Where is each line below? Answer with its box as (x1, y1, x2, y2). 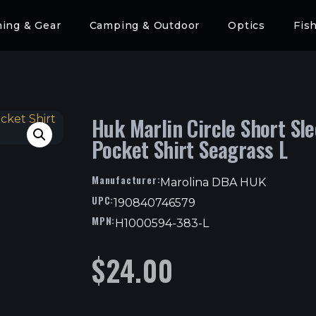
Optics (228, 18, 265, 32)
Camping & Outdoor (89, 18, 200, 32)
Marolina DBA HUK (160, 175, 267, 189)
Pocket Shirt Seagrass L (92, 133, 288, 165)
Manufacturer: (92, 171, 161, 187)
